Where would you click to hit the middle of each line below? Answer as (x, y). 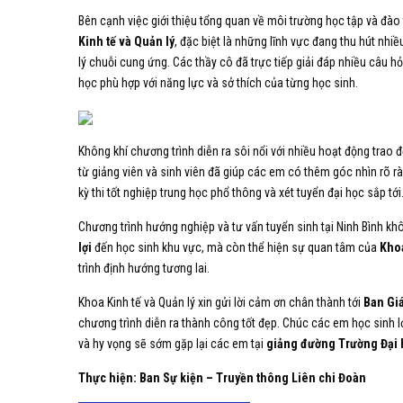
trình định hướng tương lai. (144, 268)
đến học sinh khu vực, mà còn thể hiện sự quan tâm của (236, 247)
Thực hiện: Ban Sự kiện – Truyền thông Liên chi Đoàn (224, 377)
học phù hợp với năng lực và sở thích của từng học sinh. (218, 82)
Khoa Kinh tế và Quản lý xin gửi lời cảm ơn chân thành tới (221, 302)
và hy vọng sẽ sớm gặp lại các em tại (172, 343)
